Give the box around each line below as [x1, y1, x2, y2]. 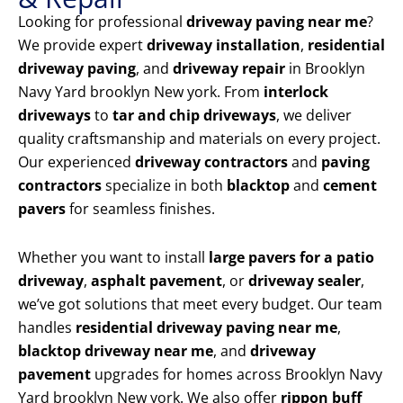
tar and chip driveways [112, 105, 276, 126]
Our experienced [18, 152, 135, 173]
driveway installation [147, 35, 300, 56]
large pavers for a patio [209, 247, 374, 268]
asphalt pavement [91, 271, 222, 291]
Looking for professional [18, 12, 186, 32]
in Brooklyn [285, 58, 365, 79]
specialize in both [102, 175, 227, 196]
